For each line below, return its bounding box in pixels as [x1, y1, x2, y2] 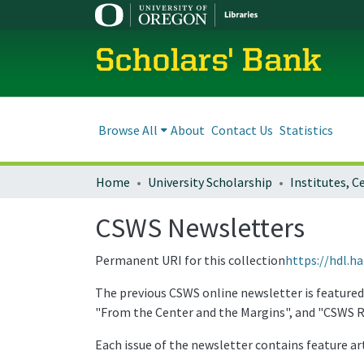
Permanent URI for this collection [95, 252, 285, 268]
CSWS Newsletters [95, 210, 305, 245]
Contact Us [211, 121, 273, 138]
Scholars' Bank [95, 45, 322, 79]
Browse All [98, 121, 158, 138]
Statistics [279, 121, 333, 138]
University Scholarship [148, 174, 272, 190]
